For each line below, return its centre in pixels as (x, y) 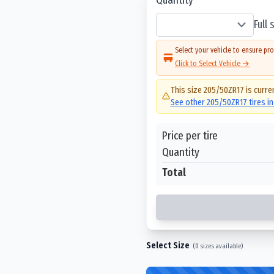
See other (188, 102)
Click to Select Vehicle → (212, 63)
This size (187, 90)
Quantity (181, 152)
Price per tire (190, 135)
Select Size (168, 245)
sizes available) (221, 246)
